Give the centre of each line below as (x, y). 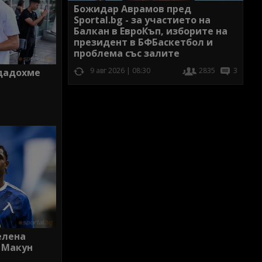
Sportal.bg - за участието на (142, 20)
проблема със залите (127, 53)
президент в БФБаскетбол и (143, 42)
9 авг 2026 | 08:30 (120, 70)
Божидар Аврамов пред (132, 8)
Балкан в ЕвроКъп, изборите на (151, 31)
